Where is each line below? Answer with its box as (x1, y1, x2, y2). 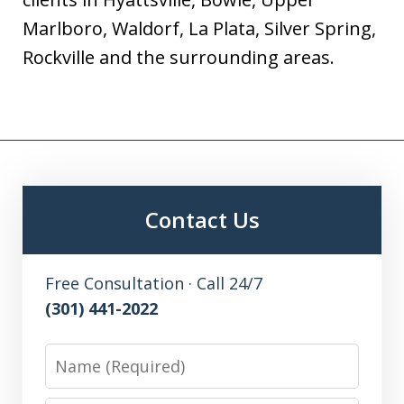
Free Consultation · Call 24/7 (45, 271, 262, 294)
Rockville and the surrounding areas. (23, 44, 335, 69)
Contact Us (144, 204, 260, 234)
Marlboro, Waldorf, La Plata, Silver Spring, (23, 15, 376, 41)
